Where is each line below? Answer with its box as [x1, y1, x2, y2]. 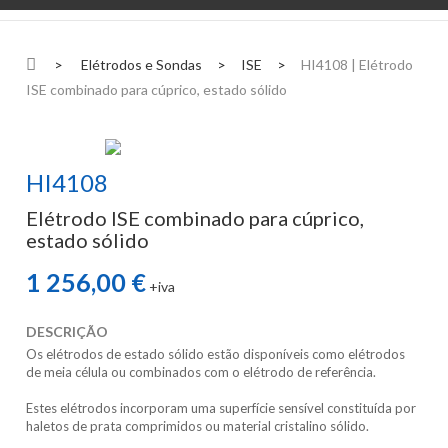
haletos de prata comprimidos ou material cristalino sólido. [26, 418, 373, 434]
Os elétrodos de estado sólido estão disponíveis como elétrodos [26, 346, 406, 362]
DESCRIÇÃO [26, 323, 109, 340]
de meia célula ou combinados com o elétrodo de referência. [26, 364, 383, 380]
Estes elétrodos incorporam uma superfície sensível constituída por [26, 400, 417, 416]
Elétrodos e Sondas [81, 56, 203, 73]
